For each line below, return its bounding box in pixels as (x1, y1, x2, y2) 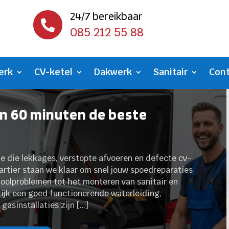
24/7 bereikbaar (70, 9, 143, 22)
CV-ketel (34, 66, 73, 78)
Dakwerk (94, 66, 132, 78)
